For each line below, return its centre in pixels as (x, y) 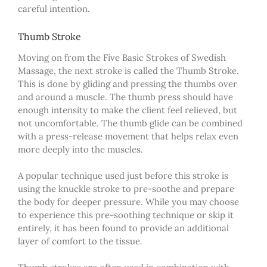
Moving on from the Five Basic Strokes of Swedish (122, 57)
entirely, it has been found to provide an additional (123, 228)
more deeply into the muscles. (80, 149)
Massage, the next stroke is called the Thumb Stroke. (128, 70)
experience (52, 215)
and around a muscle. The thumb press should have (125, 97)
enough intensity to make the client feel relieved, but (128, 110)
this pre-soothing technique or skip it (154, 215)
